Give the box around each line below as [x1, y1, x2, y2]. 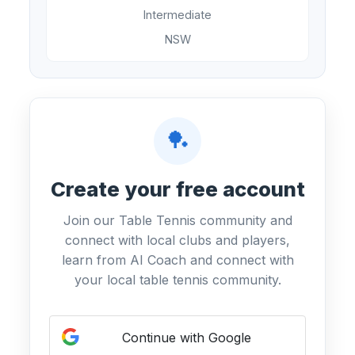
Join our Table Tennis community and [63, 212, 292, 229]
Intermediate [143, 8, 212, 22]
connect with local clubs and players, [65, 232, 290, 249]
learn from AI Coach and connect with [61, 252, 294, 269]
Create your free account [50, 177, 305, 202]
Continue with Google [121, 330, 251, 346]
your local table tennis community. [74, 272, 281, 288]
